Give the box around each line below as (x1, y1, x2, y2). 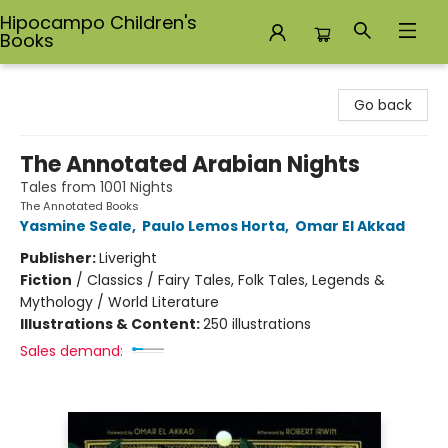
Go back (354, 95, 412, 115)
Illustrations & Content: (20, 314, 203, 334)
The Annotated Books (20, 198, 139, 214)
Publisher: (20, 248, 99, 268)
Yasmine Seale (20, 216, 132, 236)
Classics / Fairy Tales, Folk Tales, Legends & (87, 270, 385, 290)
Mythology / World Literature (20, 292, 219, 312)
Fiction (20, 270, 72, 290)
